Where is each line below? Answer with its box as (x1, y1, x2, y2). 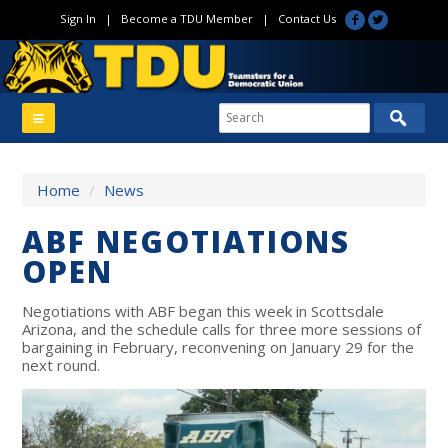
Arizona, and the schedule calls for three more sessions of (22, 318, 422, 339)
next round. (22, 354, 101, 375)
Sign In (59, 11, 96, 26)
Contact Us (277, 11, 336, 26)
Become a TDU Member (120, 11, 253, 26)
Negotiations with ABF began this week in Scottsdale (22, 300, 385, 321)
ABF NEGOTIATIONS (22, 220, 351, 262)
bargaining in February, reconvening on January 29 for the (22, 336, 415, 357)
